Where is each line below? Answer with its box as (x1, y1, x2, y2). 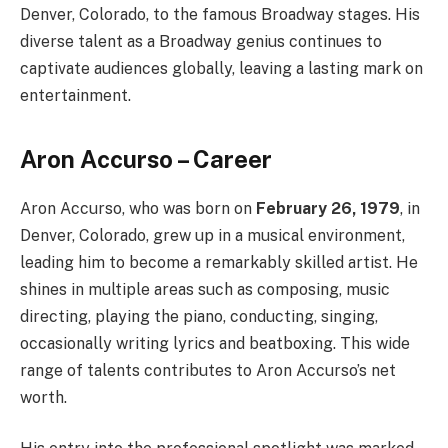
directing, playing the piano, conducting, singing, (20, 306, 378, 326)
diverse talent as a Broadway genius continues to (20, 32, 382, 52)
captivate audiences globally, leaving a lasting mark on (20, 59, 423, 79)
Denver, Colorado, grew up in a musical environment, (20, 225, 405, 245)
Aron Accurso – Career (20, 144, 272, 173)
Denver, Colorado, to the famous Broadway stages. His (20, 5, 420, 25)
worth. (20, 387, 67, 407)
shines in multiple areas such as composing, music (20, 279, 390, 299)
